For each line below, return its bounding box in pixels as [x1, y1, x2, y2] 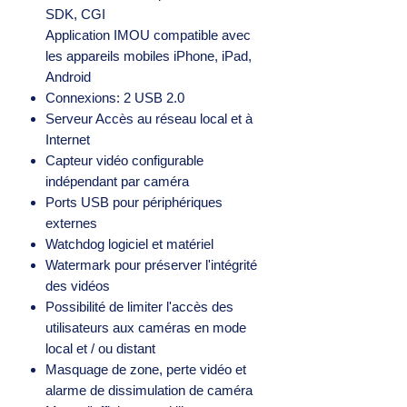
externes [45, 214, 97, 231]
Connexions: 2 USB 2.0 [45, 89, 184, 105]
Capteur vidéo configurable [45, 152, 203, 168]
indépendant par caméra [45, 173, 189, 189]
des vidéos [45, 277, 110, 293]
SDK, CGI [45, 5, 105, 22]
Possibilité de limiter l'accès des [45, 298, 233, 314]
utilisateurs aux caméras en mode [45, 319, 246, 335]
